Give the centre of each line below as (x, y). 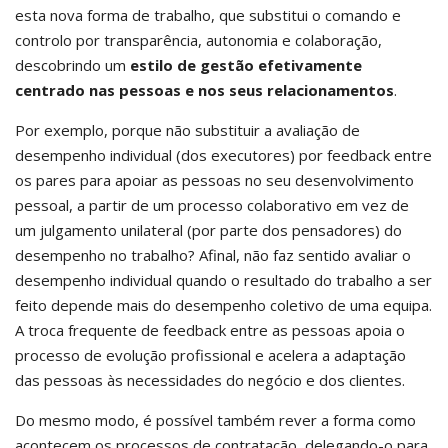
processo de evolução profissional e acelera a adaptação (210, 355)
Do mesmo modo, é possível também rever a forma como (215, 420)
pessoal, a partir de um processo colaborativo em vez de (212, 205)
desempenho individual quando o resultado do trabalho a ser (223, 280)
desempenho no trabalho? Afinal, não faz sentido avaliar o (213, 255)
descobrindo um (72, 65)
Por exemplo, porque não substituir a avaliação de (187, 130)
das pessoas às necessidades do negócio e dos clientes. (210, 380)
